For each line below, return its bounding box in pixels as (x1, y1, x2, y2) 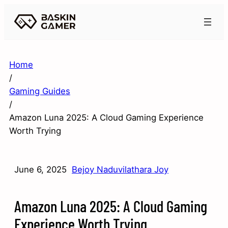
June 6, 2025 (14, 164, 67, 175)
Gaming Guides (9, 86, 70, 97)
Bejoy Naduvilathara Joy (72, 164, 168, 175)
